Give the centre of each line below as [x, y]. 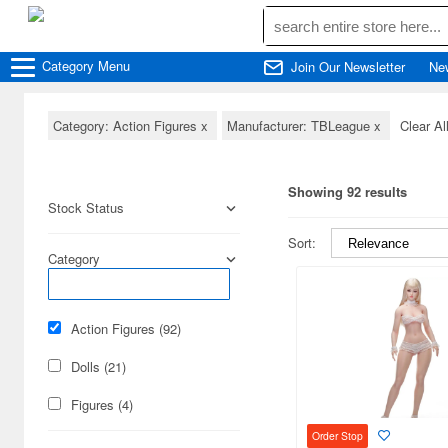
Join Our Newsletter [348, 66]
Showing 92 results [347, 191]
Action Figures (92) [126, 328]
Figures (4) [102, 404]
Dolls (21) [98, 366]
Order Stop [337, 435]
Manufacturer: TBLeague [300, 125]
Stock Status [86, 207]
